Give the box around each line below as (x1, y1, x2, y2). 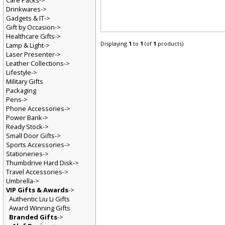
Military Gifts (6, 77, 44, 87)
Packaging (6, 86, 37, 96)
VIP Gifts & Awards (6, 186, 69, 196)
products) (157, 40, 184, 48)
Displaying (100, 40, 130, 48)
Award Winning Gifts (9, 204, 71, 214)
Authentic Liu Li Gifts (9, 195, 70, 205)
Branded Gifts (9, 213, 58, 223)
